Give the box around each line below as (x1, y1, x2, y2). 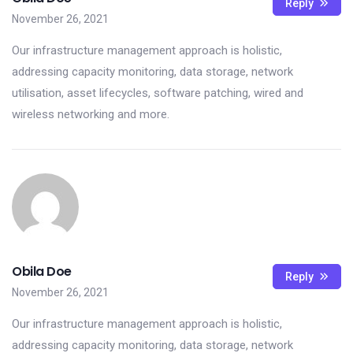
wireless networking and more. (12, 107, 169, 121)
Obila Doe (12, 262, 72, 281)
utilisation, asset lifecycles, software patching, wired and (12, 86, 303, 100)
